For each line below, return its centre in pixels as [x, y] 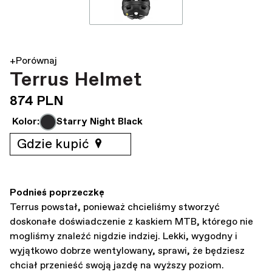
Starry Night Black [100, 122]
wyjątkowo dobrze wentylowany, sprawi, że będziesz [127, 251]
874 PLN [37, 101]
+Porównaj [33, 61]
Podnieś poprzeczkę [57, 192]
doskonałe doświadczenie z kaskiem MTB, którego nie [131, 222]
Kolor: [26, 122]
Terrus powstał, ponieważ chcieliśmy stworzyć [115, 207]
